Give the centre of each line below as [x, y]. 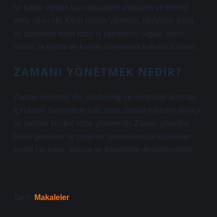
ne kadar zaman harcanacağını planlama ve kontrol [101, 8]
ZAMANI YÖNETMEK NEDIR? [98, 72]
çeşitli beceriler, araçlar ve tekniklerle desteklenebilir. [104, 149]
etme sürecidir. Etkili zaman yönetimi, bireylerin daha [104, 21]
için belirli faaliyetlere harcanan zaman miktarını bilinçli [107, 110]
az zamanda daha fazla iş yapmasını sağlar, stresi [99, 34]
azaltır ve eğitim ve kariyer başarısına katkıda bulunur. [105, 47]
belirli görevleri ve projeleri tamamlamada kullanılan [102, 136]
